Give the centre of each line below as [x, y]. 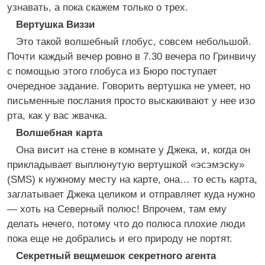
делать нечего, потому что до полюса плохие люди [126, 224]
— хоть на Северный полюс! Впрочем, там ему [117, 209]
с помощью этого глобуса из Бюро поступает [112, 71]
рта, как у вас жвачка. [57, 116]
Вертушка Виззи [55, 25]
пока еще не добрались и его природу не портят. [120, 239]
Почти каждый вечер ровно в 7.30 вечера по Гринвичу [132, 56]
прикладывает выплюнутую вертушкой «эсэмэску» [126, 165]
